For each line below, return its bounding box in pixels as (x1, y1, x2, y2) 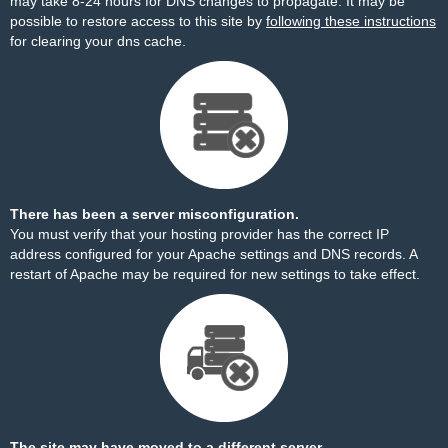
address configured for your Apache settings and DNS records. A (10, 246, 417, 262)
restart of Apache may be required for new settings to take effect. (10, 266, 420, 282)
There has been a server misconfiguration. (10, 206, 299, 222)
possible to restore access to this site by (10, 13, 266, 29)
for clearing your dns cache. (10, 33, 186, 49)
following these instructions (266, 13, 436, 29)
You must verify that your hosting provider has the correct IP (10, 226, 389, 242)
